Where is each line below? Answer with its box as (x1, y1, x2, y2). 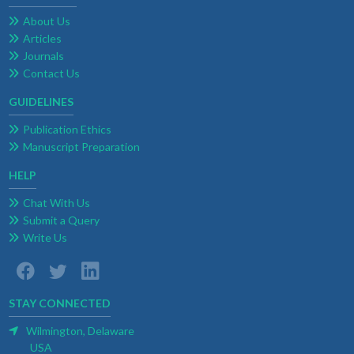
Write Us (22, 231, 67, 245)
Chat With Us (22, 196, 90, 210)
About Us (22, 14, 70, 28)
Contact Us (22, 66, 80, 81)
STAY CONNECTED (8, 296, 111, 311)
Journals (22, 49, 64, 63)
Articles (22, 32, 62, 46)
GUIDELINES (8, 95, 73, 109)
